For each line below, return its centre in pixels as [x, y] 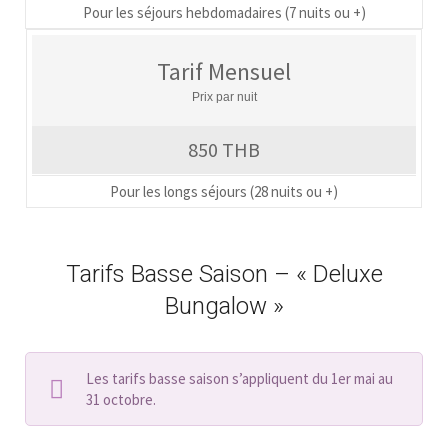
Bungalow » [224, 305]
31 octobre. [121, 399]
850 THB [224, 149]
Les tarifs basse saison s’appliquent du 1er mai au [239, 378]
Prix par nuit [224, 96]
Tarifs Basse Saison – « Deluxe [224, 273]
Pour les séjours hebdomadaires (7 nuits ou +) [224, 12]
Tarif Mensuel [224, 71]
